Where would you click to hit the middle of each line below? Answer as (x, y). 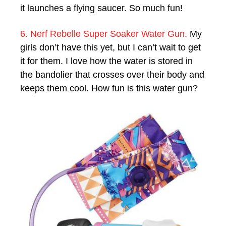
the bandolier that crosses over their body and (112, 74)
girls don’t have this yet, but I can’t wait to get (110, 47)
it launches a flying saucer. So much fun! (101, 8)
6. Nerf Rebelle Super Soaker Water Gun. (105, 34)
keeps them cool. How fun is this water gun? (109, 88)
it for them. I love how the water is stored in (106, 61)
